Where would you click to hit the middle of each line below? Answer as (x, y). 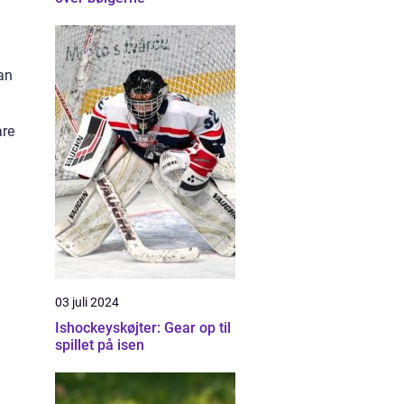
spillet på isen (100, 345)
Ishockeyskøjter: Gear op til (143, 328)
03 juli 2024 (87, 302)
